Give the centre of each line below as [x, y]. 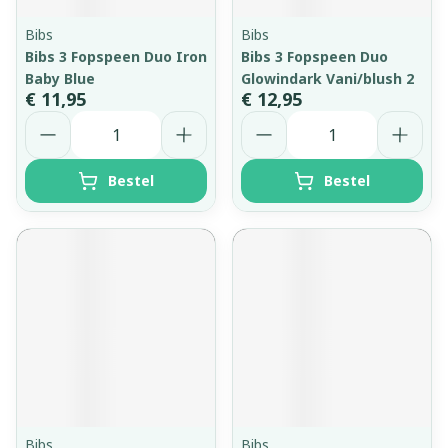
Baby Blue [60, 78]
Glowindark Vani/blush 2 [327, 78]
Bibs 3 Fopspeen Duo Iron [116, 56]
